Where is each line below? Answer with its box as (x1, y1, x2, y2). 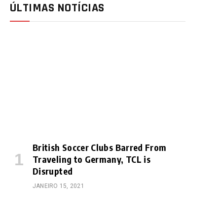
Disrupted (33, 165, 73, 177)
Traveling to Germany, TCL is (33, 153, 151, 165)
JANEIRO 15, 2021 (33, 182, 84, 189)
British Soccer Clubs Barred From (33, 141, 167, 153)
